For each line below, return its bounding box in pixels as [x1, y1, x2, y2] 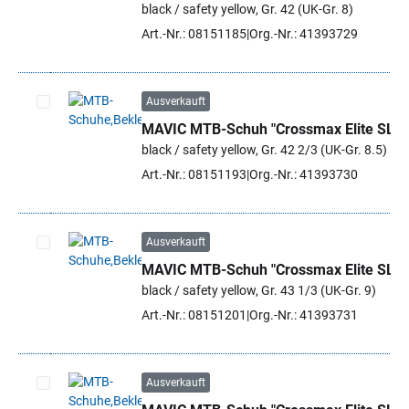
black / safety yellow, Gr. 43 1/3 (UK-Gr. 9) [142, 283, 376, 298]
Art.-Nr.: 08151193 [142, 167, 246, 182]
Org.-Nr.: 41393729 [249, 26, 358, 41]
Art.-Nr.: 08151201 [142, 308, 246, 322]
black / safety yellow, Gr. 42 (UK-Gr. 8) [142, 2, 353, 16]
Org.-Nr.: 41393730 [249, 167, 358, 182]
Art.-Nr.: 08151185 [142, 26, 246, 41]
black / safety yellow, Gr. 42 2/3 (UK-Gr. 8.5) [142, 142, 387, 157]
